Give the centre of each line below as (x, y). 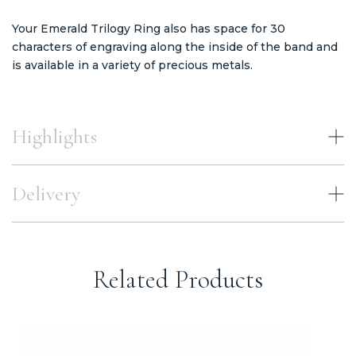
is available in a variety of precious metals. (132, 65)
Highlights (54, 136)
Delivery (46, 193)
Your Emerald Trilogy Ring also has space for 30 (149, 28)
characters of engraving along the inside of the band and (175, 46)
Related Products (178, 279)
